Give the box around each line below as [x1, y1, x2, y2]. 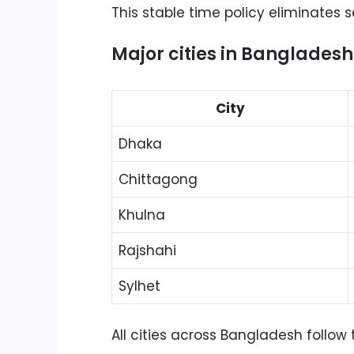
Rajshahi [119, 240, 176, 260]
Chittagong [119, 169, 198, 189]
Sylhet [119, 276, 160, 296]
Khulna [119, 205, 165, 224]
